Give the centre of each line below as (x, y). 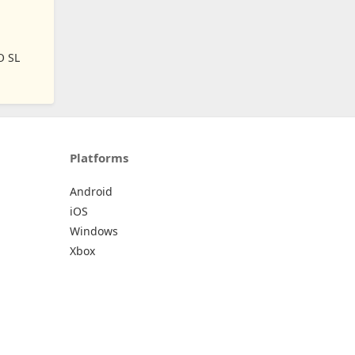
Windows (94, 231)
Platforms (99, 157)
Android (91, 191)
